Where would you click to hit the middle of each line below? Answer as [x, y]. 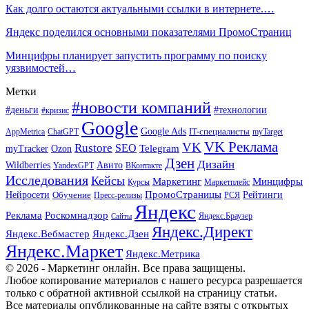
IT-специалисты [219, 131]
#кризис [55, 110]
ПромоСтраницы [183, 194]
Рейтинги [263, 195]
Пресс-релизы [118, 195]
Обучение [72, 195]
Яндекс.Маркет [64, 251]
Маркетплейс [227, 182]
